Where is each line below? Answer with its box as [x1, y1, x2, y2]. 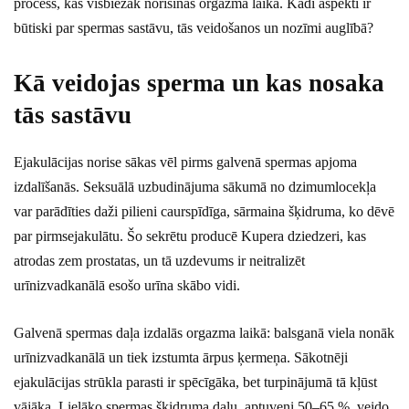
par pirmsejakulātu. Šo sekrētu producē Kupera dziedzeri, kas [14, 228, 366, 245]
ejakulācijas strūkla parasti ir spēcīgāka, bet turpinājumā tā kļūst [14, 374, 377, 391]
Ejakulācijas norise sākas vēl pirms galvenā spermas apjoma [14, 154, 357, 171]
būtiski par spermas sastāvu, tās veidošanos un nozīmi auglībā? [14, 20, 373, 37]
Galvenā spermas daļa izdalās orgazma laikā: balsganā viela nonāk [14, 325, 394, 341]
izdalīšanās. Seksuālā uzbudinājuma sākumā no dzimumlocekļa [14, 179, 376, 195]
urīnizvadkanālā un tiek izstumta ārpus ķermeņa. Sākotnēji [14, 350, 348, 366]
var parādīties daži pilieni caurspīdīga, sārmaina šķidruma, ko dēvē [14, 204, 394, 220]
